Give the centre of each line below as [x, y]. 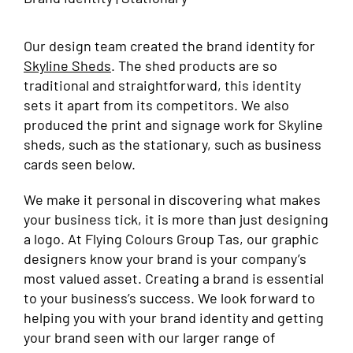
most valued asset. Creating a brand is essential [174, 279]
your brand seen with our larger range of [149, 338]
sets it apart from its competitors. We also [156, 105]
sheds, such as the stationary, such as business [173, 145]
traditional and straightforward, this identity [162, 85]
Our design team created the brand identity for [169, 46]
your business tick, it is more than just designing [176, 219]
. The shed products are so [194, 66]
